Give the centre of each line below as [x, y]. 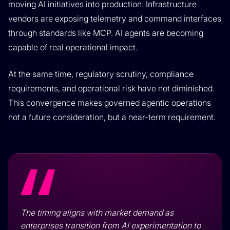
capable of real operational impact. [73, 47]
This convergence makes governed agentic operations [110, 103]
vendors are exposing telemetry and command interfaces [115, 18]
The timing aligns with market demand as [97, 213]
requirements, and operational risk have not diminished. [111, 88]
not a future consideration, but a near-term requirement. [112, 117]
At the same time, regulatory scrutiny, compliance [101, 74]
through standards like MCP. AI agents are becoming [106, 33]
